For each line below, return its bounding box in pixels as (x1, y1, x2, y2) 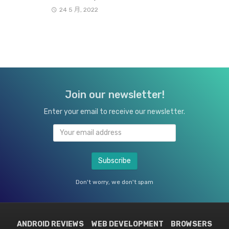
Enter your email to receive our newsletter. (44, 107, 185, 116)
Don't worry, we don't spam (76, 178, 153, 186)
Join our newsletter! (64, 88, 165, 101)
